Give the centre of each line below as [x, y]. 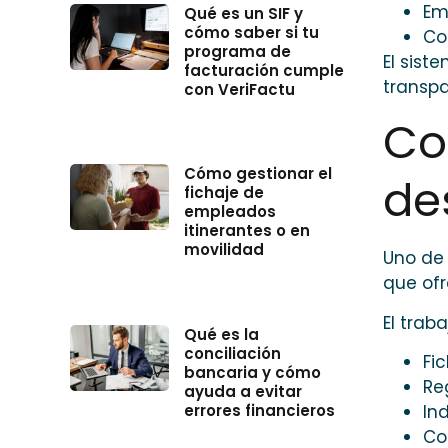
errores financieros [259, 410]
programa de [237, 52]
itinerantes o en [246, 231]
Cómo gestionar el [257, 174]
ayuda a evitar [242, 391]
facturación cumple [263, 71]
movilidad [223, 250]
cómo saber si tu [251, 33]
